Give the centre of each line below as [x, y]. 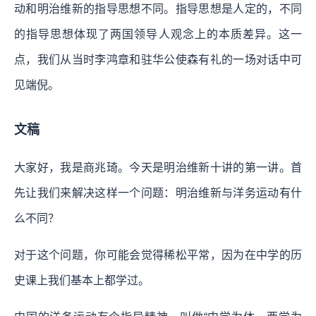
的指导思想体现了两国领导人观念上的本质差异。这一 [158, 34]
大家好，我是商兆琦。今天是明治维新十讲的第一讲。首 [158, 167]
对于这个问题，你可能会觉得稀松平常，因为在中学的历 [158, 255]
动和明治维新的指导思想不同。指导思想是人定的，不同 [158, 8]
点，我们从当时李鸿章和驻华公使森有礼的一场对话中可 [158, 59]
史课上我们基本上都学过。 [82, 280]
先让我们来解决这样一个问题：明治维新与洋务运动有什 [158, 193]
